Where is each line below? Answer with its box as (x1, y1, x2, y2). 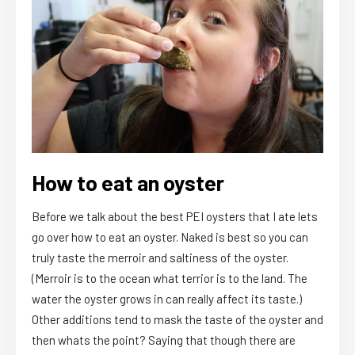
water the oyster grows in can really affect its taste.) (32, 291, 302, 306)
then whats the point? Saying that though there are (32, 332, 296, 347)
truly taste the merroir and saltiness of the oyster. (32, 250, 288, 265)
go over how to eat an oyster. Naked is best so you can (32, 229, 308, 244)
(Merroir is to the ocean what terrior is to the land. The (32, 270, 307, 285)
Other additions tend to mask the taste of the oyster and (32, 311, 323, 326)
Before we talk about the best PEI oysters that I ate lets (32, 208, 318, 223)
